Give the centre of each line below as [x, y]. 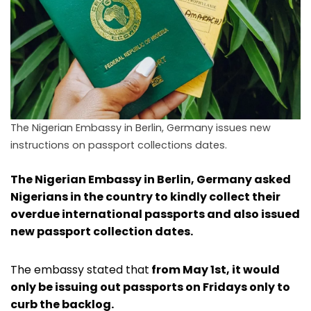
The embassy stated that [80, 269]
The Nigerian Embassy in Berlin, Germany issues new [141, 127]
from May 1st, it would [215, 269]
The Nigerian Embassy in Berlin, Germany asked [151, 179]
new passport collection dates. [102, 231]
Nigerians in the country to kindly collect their [145, 196]
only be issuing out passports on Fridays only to [150, 287]
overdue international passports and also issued [155, 214]
